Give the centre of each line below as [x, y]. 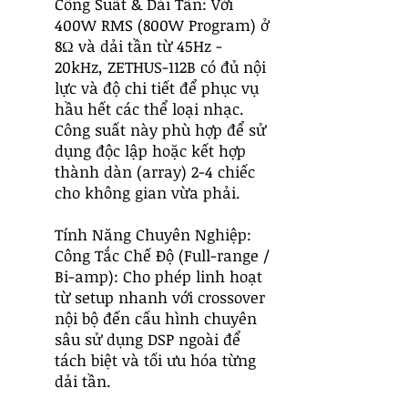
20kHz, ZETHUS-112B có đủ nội [160, 67]
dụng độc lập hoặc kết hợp [150, 151]
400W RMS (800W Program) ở [162, 25]
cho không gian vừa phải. [148, 193]
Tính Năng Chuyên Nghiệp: [153, 235]
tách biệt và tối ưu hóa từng [155, 360]
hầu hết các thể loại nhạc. [149, 109]
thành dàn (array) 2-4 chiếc [155, 172]
